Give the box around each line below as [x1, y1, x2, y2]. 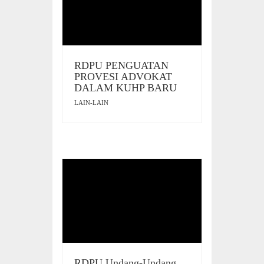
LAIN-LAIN [74, 98, 108, 106]
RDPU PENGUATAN [74, 59, 169, 71]
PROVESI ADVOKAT [74, 70, 172, 82]
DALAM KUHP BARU [74, 81, 177, 94]
